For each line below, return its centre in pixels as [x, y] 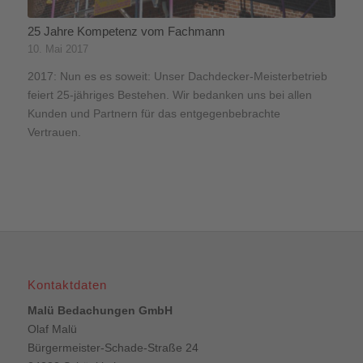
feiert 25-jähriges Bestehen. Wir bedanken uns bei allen [169, 94]
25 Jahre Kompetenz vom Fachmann [126, 31]
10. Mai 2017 [58, 49]
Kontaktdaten [67, 284]
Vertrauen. [54, 132]
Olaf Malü [52, 329]
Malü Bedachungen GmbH [100, 310]
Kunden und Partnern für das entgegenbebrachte [154, 113]
